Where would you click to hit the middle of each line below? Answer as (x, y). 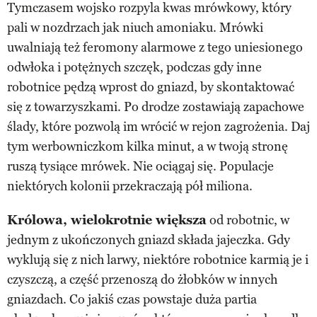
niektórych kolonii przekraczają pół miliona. (130, 186)
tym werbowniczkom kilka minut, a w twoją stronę (148, 146)
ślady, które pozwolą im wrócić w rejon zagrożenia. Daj (158, 126)
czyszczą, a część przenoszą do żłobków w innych (142, 279)
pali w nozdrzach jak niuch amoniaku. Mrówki (135, 27)
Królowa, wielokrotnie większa (107, 220)
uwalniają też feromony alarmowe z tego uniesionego (155, 47)
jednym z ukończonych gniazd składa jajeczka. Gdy (149, 240)
